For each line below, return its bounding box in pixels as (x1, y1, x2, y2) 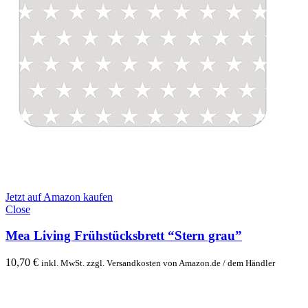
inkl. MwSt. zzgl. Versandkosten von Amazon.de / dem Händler (41, 258, 275, 269)
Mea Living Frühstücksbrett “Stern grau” (5, 228, 242, 243)
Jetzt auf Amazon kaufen (5, 190, 113, 203)
